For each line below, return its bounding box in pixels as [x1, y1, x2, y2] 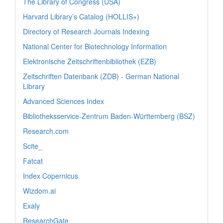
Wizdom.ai [23, 185, 56, 196]
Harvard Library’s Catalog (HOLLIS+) [23, 11, 139, 21]
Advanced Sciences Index [23, 96, 104, 106]
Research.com [23, 125, 69, 136]
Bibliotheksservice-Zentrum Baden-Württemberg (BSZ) [23, 111, 195, 121]
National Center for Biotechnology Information [23, 41, 167, 51]
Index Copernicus [23, 170, 78, 181]
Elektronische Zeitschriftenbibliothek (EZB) [23, 56, 156, 66]
